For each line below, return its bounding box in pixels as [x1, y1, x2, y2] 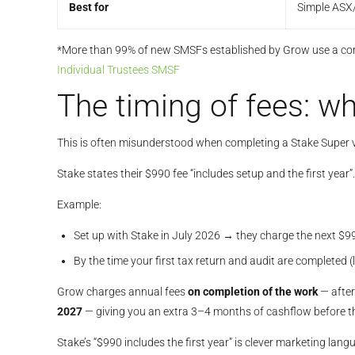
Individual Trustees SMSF [57, 63, 180, 76]
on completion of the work [188, 285, 318, 299]
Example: [57, 198, 101, 212]
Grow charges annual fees [57, 285, 188, 299]
